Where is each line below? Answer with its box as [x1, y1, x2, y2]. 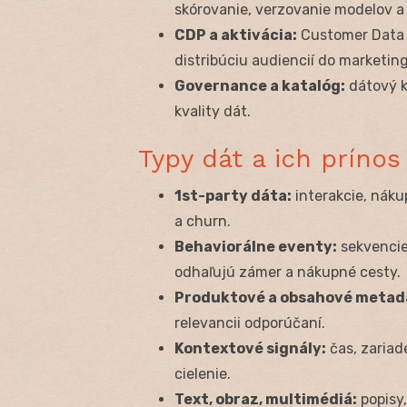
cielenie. [174, 364, 231, 382]
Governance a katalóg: [174, 76, 345, 94]
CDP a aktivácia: [174, 25, 297, 44]
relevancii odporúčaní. [174, 313, 325, 332]
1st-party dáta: [174, 186, 292, 204]
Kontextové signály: [174, 339, 326, 357]
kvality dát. [174, 102, 251, 120]
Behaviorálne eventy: [174, 237, 337, 255]
